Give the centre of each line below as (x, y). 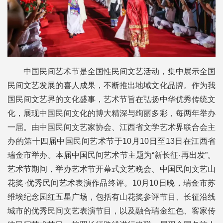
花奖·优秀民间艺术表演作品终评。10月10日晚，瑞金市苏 (111, 183)
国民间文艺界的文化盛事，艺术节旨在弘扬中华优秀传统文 (111, 100)
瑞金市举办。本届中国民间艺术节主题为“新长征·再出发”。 (111, 155)
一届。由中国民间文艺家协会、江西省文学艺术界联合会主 (111, 127)
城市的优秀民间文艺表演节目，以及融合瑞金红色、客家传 (111, 211)
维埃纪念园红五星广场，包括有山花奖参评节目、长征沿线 (111, 197)
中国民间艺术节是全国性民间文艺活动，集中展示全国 (119, 72)
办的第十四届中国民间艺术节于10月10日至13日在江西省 (111, 141)
